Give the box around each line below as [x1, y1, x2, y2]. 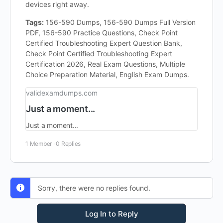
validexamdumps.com [26, 89, 98, 97]
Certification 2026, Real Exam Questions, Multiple [25, 60, 185, 68]
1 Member [25, 140, 52, 147]
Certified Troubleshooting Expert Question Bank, [25, 39, 182, 47]
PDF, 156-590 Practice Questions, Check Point [25, 28, 178, 37]
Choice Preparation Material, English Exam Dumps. [25, 70, 189, 79]
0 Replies [56, 140, 81, 147]
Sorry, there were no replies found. [38, 184, 150, 192]
